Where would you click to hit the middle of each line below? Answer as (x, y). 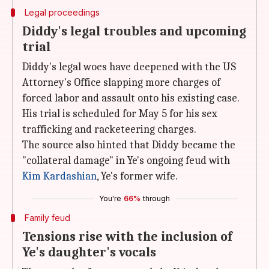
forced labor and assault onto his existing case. (131, 98)
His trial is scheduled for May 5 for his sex (120, 114)
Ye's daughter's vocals (89, 252)
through (156, 198)
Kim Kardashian (59, 176)
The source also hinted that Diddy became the (129, 145)
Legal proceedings (62, 12)
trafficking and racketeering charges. (109, 129)
